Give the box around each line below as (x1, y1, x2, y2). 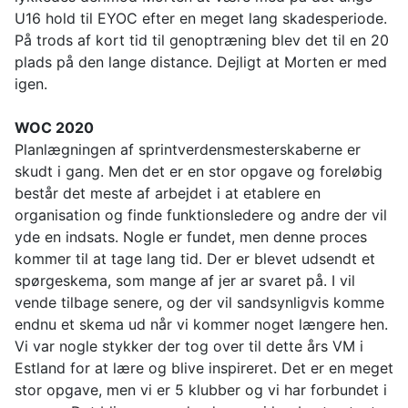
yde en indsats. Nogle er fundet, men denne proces (15, 228, 367, 247)
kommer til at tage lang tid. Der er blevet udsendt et (15, 250, 375, 269)
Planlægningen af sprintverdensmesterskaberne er (15, 140, 361, 159)
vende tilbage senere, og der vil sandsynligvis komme (15, 293, 384, 312)
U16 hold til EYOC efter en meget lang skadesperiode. (15, 9, 387, 28)
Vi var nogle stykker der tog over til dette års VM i (15, 337, 363, 356)
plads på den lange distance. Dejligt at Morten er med (15, 53, 387, 72)
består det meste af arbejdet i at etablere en (15, 184, 321, 203)
